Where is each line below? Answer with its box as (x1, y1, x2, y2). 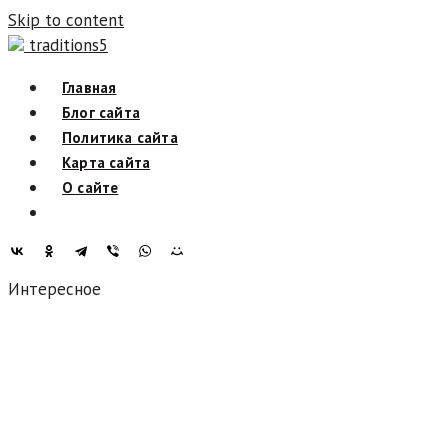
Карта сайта (62, 153, 151, 172)
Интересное (8, 278, 101, 300)
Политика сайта (62, 128, 178, 147)
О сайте (62, 178, 119, 197)
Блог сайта (62, 103, 140, 122)
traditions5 (29, 34, 108, 56)
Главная (62, 78, 117, 97)
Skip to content (8, 9, 124, 31)
